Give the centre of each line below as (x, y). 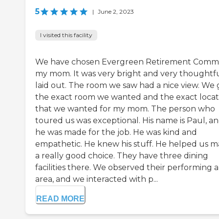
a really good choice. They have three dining (122, 156)
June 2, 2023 (116, 12)
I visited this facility (66, 35)
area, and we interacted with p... (97, 179)
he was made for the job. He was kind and (116, 132)
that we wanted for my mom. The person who (125, 109)
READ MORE (60, 199)
